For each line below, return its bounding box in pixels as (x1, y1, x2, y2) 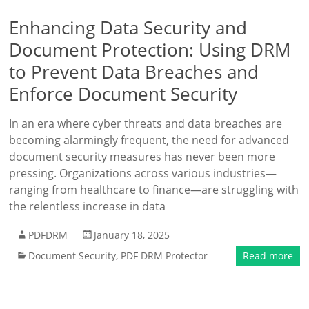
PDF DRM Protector (121, 249, 208, 262)
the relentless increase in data (9, 199, 166, 214)
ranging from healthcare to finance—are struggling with (9, 182, 299, 197)
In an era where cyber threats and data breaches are (9, 116, 283, 131)
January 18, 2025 (94, 228, 170, 241)
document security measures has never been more (9, 149, 276, 164)
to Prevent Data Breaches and (9, 59, 259, 84)
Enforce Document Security (9, 81, 238, 106)
